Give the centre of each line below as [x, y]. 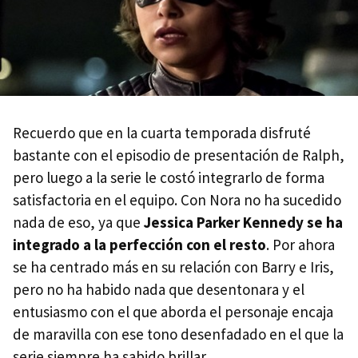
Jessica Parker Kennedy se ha [243, 222]
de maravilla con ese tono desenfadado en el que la [178, 334]
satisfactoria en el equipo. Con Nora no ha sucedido [177, 199]
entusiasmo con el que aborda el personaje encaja [173, 311]
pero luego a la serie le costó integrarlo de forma [169, 177]
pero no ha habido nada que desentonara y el [159, 289]
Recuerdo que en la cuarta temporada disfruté [162, 132]
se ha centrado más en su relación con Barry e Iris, [173, 267]
